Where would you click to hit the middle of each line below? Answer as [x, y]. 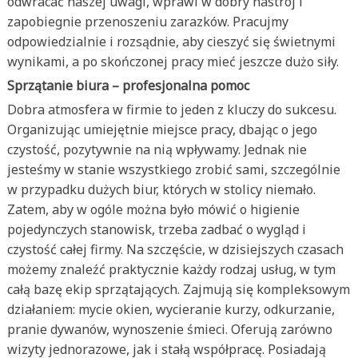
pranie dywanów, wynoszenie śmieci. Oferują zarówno [169, 329]
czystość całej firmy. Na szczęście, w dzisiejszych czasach [175, 249]
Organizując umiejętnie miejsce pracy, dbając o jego [162, 129]
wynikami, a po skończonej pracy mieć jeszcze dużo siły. [173, 62]
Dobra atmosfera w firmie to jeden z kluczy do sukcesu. [171, 109]
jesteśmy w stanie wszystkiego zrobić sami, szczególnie [173, 169]
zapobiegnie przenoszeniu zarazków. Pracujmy [147, 22]
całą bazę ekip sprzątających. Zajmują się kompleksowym [178, 289]
